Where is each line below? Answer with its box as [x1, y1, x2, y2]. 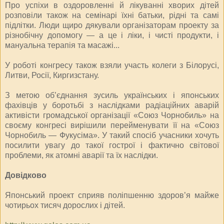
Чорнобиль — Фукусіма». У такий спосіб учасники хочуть [5, 130, 219, 139]
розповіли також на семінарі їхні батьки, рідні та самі [5, 10, 219, 19]
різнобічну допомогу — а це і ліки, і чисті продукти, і [5, 30, 219, 39]
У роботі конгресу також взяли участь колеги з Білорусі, [5, 60, 219, 69]
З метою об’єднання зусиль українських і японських [5, 90, 219, 99]
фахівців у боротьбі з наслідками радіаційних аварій [5, 100, 219, 109]
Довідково [5, 170, 46, 179]
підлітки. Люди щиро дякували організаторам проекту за [5, 20, 219, 29]
